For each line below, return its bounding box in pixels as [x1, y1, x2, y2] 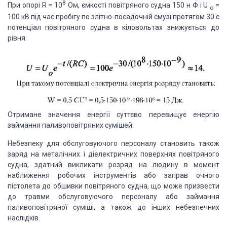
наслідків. [8, 214, 40, 222]
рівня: [8, 34, 27, 43]
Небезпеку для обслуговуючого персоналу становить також [8, 139, 219, 147]
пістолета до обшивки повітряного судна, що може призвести [8, 182, 219, 190]
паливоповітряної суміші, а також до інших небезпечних [8, 203, 219, 211]
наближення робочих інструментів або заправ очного [8, 171, 219, 179]
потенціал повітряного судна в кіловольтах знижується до [8, 23, 219, 32]
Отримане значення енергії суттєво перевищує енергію [8, 110, 219, 119]
